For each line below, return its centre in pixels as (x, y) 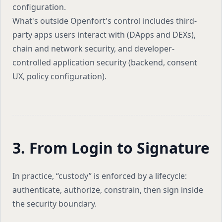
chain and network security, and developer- (93, 49)
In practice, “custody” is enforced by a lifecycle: (100, 176)
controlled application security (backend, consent (105, 62)
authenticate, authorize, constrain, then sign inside (108, 190)
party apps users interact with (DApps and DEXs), (104, 35)
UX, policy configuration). (59, 76)
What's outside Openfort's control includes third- (105, 21)
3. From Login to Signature (111, 148)
